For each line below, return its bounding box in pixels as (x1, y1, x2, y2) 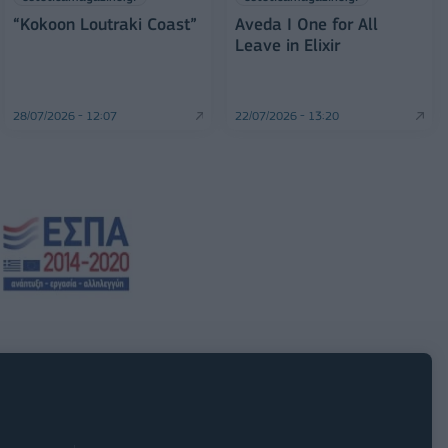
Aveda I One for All (234, 14, 378, 35)
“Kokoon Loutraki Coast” (13, 14, 198, 35)
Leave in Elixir (234, 35, 340, 56)
